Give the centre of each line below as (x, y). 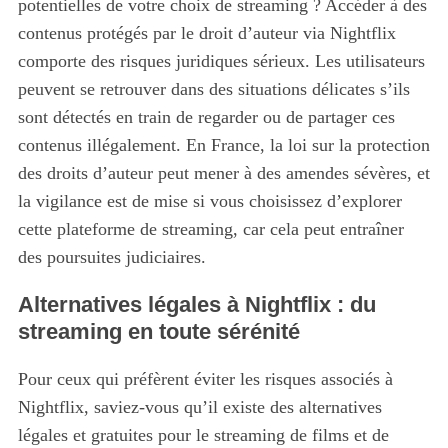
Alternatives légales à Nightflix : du (196, 305)
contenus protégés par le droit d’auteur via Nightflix (206, 33)
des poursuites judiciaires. (111, 257)
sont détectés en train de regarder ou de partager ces (206, 117)
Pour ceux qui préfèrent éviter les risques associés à (205, 379)
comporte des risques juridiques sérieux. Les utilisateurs (221, 61)
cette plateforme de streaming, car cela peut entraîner (210, 229)
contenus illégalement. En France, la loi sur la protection (223, 145)
